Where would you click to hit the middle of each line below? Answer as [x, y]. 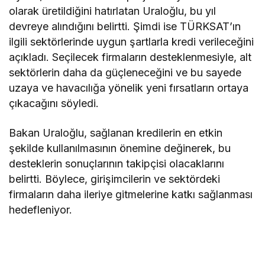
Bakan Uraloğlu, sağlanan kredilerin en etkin [116, 133]
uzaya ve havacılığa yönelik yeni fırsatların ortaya [129, 88]
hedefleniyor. [41, 210]
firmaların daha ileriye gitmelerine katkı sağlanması [131, 194]
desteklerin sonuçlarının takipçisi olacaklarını [117, 164]
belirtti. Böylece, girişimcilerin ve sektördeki [115, 179]
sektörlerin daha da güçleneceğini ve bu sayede [125, 72]
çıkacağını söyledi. [54, 103]
